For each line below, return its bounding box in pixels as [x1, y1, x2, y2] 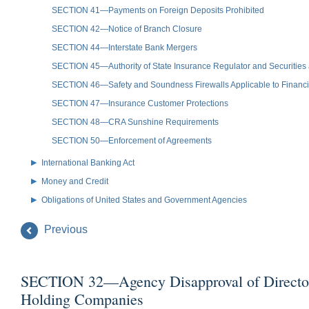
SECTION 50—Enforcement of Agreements [52, 135, 212, 146]
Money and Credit [41, 176, 108, 186]
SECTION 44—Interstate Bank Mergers [52, 42, 197, 52]
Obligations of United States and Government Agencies [41, 195, 247, 205]
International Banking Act [41, 157, 134, 168]
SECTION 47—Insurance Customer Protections [52, 98, 228, 108]
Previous [41, 223, 88, 236]
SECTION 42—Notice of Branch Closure [52, 23, 202, 34]
